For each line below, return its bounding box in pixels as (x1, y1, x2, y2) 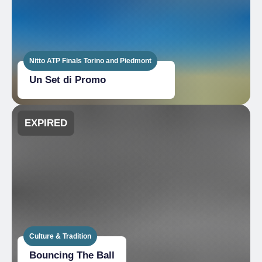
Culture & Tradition (29, 232, 91, 240)
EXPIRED (25, 118, 67, 129)
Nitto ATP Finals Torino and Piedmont (29, 56, 151, 65)
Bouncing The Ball (29, 250, 115, 261)
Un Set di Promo (29, 74, 106, 85)
